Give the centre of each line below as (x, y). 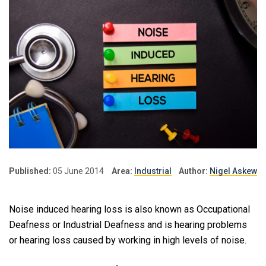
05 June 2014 (77, 171)
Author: (193, 171)
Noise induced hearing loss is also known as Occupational (129, 209)
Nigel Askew (233, 171)
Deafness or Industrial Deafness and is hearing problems (128, 224)
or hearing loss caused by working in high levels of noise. (128, 240)
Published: (30, 171)
